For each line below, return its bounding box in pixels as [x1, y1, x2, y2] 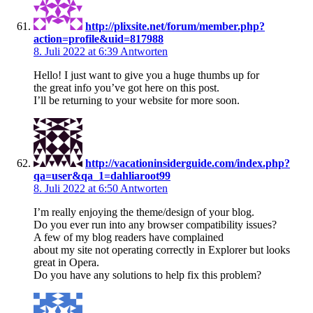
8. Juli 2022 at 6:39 [34, 45, 120, 57]
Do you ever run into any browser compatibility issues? [34, 218, 277, 231]
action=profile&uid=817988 [34, 32, 163, 45]
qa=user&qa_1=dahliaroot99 [34, 169, 170, 182]
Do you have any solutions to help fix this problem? [34, 268, 261, 281]
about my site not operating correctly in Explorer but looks [34, 243, 290, 256]
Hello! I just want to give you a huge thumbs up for [34, 68, 259, 81]
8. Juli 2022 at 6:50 [34, 182, 120, 194]
